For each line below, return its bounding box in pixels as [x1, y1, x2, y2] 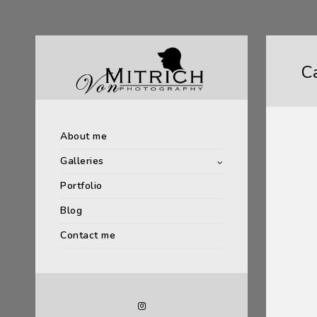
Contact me [60, 229, 115, 243]
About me [60, 129, 107, 144]
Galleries [60, 154, 104, 168]
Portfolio [60, 179, 103, 193]
